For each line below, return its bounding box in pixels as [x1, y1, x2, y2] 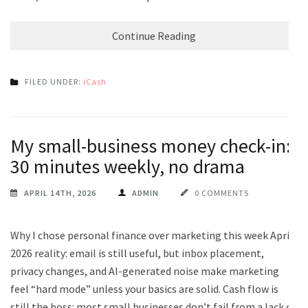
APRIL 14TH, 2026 [24, 187, 96, 198]
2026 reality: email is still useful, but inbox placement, [10, 245, 264, 260]
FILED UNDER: [25, 76, 83, 87]
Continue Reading [112, 28, 196, 43]
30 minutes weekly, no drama [10, 153, 245, 179]
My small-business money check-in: [10, 133, 291, 158]
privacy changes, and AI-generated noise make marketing [10, 263, 279, 278]
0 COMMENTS [195, 187, 249, 198]
